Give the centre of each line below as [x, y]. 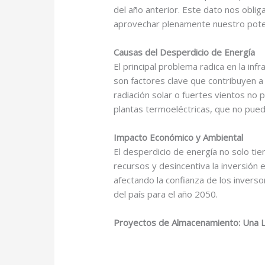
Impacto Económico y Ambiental [179, 138]
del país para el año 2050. [166, 194]
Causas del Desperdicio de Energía [185, 52]
